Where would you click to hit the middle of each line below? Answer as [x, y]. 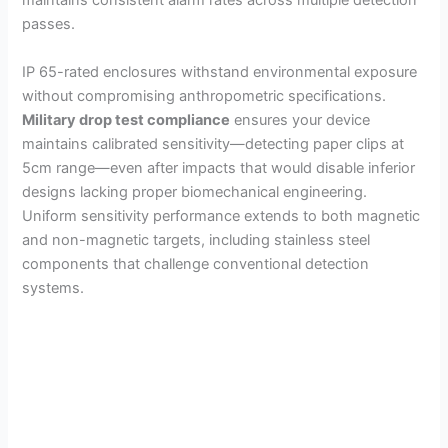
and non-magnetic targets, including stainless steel [196, 239]
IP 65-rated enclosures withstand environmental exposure [220, 71]
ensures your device [300, 119]
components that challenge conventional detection [196, 263]
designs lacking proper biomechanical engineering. [195, 191]
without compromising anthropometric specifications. [204, 95]
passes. [49, 24]
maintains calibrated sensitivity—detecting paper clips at [213, 143]
